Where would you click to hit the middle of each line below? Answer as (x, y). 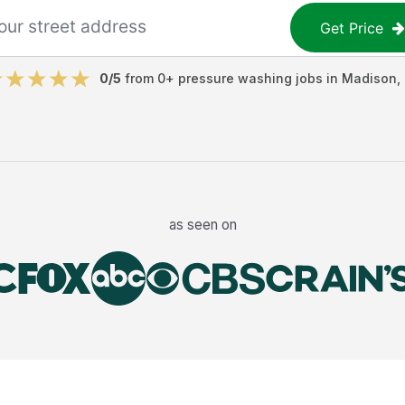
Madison (369, 78)
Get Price (352, 28)
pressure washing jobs (250, 78)
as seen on (202, 224)
